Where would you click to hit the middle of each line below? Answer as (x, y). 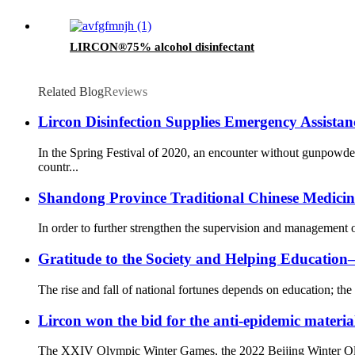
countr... (58, 167)
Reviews (126, 91)
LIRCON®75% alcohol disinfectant (162, 46)
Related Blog (71, 91)
